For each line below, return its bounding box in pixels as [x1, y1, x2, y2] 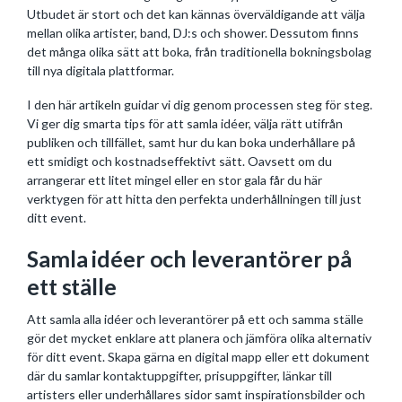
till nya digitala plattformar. [27, 62, 174, 78]
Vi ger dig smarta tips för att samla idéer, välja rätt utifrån [27, 116, 343, 131]
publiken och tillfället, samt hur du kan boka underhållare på [27, 135, 355, 150]
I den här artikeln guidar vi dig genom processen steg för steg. [27, 97, 372, 112]
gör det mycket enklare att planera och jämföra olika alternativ [27, 330, 371, 345]
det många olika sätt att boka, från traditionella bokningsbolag [27, 43, 371, 59]
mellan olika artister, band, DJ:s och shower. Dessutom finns [27, 24, 359, 40]
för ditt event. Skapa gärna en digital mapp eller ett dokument [27, 349, 370, 364]
